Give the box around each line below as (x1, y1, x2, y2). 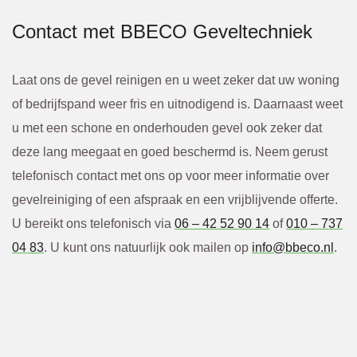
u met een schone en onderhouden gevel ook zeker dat (12, 120, 322, 135)
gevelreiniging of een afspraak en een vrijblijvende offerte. (12, 192, 338, 206)
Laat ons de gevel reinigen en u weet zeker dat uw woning (12, 73, 339, 87)
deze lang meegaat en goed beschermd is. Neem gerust (12, 144, 328, 159)
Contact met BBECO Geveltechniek (12, 20, 312, 42)
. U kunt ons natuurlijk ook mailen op (44, 240, 252, 254)
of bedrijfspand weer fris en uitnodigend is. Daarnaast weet (12, 96, 343, 111)
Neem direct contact (12, 325, 194, 347)
